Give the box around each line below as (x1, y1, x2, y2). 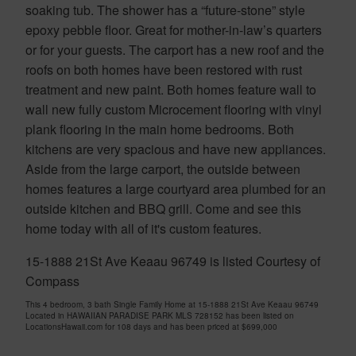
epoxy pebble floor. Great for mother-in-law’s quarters (25, 20, 322, 39)
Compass (25, 271, 79, 290)
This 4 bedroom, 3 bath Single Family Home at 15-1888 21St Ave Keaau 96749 (25, 298, 319, 310)
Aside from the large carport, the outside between (25, 159, 300, 178)
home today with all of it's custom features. (25, 219, 261, 238)
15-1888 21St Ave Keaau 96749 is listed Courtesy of (25, 251, 320, 270)
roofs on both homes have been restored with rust (25, 60, 302, 79)
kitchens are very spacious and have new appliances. (25, 139, 326, 158)
